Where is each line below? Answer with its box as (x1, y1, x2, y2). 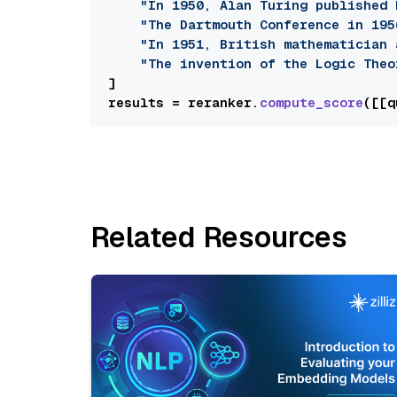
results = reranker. (108, 94, 260, 111)
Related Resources (90, 219, 347, 255)
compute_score (260, 94, 363, 111)
